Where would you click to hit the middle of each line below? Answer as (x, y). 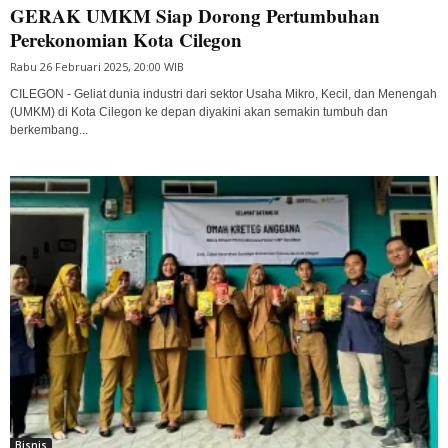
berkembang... (49, 130)
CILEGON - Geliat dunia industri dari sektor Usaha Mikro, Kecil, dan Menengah (223, 94)
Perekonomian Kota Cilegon (126, 40)
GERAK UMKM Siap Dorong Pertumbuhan (195, 16)
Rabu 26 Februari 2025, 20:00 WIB (97, 67)
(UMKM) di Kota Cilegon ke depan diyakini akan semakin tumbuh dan (199, 112)
